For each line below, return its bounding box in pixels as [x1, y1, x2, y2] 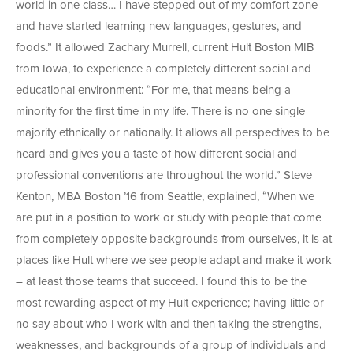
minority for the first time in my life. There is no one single [16, 106, 305, 118]
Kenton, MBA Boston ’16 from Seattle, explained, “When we [16, 191, 314, 203]
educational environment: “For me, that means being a [16, 84, 291, 97]
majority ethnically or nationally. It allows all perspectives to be [16, 127, 329, 139]
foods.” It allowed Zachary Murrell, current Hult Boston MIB [16, 42, 314, 54]
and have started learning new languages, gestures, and [16, 20, 302, 33]
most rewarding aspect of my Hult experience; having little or [16, 297, 324, 310]
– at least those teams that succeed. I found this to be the [16, 276, 307, 288]
